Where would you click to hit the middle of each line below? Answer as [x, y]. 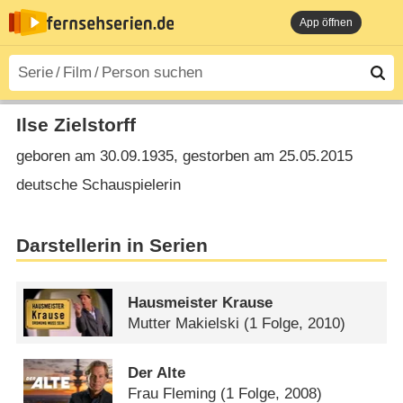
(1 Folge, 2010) [295, 323]
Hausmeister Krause [201, 302]
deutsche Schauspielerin [98, 184]
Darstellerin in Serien [112, 246]
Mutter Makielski [184, 323]
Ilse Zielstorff [76, 125]
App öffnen [326, 22]
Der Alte [157, 372]
